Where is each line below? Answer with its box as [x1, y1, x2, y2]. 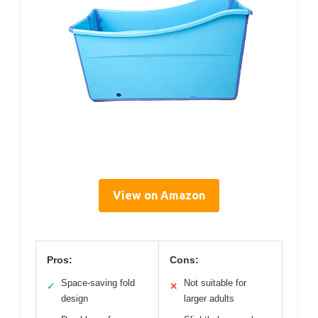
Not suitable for [184, 277, 246, 288]
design [61, 292, 88, 304]
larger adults [184, 292, 234, 304]
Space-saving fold [61, 277, 135, 288]
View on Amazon [113, 188, 205, 202]
